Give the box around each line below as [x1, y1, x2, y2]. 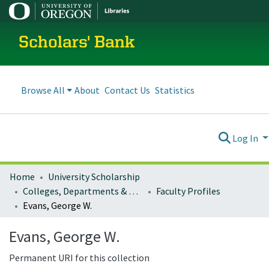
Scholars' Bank [19, 35, 135, 52]
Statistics [155, 83, 195, 96]
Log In [232, 131, 261, 144]
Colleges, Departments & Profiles [128, 185, 138, 197]
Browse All [21, 83, 65, 96]
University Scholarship [48, 171, 140, 183]
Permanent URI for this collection [9, 252, 150, 264]
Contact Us [104, 83, 150, 96]
